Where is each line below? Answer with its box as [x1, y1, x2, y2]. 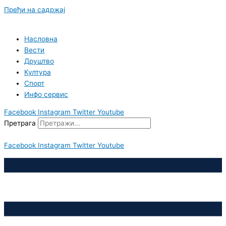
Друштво [24, 56, 54, 65]
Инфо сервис [24, 90, 68, 98]
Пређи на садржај [4, 6, 65, 14]
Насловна [24, 34, 58, 43]
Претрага [4, 119, 36, 128]
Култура [24, 68, 51, 76]
